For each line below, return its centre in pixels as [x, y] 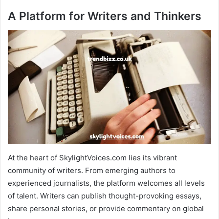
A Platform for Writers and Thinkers [105, 16]
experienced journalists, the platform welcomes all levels [106, 183]
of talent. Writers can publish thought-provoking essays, [105, 196]
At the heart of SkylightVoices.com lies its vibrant [92, 157]
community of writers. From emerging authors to [92, 170]
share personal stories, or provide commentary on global [106, 208]
